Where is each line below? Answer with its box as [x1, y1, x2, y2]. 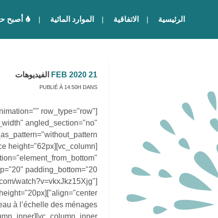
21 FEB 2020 [89, 71, 97, 79]
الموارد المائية [50, 15, 94, 23]
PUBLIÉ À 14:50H [39, 84, 81, 90]
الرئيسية [158, 15, 185, 23]
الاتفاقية [113, 15, 139, 23]
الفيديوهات [15, 71, 49, 79]
